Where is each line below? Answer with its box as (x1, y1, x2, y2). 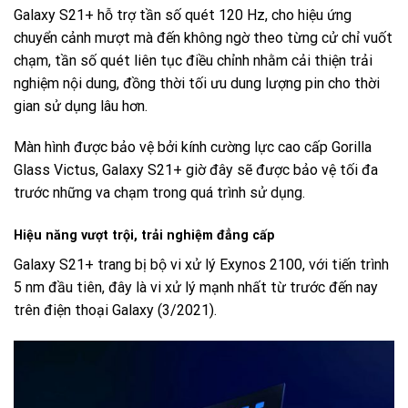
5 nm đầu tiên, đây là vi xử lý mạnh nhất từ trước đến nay (14, 279, 378, 297)
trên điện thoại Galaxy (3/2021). (14, 301, 217, 320)
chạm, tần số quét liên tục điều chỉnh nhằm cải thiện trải (14, 51, 372, 69)
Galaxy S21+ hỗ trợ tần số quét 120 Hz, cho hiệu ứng (14, 5, 352, 24)
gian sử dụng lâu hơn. (14, 97, 148, 115)
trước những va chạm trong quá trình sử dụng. (14, 184, 305, 202)
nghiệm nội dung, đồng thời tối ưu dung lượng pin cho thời (14, 74, 380, 92)
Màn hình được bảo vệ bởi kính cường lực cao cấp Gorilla (14, 138, 372, 157)
